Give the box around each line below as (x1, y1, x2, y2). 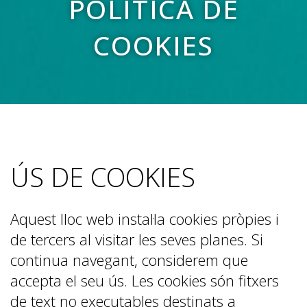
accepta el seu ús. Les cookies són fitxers (10, 270, 279, 291)
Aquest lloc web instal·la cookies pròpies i (10, 208, 279, 229)
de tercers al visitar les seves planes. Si (10, 229, 263, 249)
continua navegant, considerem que (10, 249, 248, 270)
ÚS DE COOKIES (10, 159, 195, 195)
